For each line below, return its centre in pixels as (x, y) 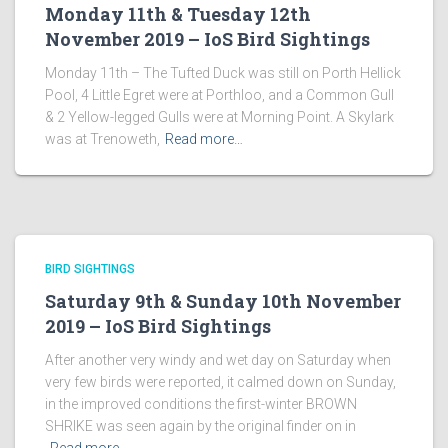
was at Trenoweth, (102, 139)
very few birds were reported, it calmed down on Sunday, (220, 382)
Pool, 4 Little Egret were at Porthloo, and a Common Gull (219, 95)
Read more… (204, 139)
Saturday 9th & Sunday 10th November (223, 301)
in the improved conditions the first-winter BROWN (201, 404)
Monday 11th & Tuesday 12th (178, 14)
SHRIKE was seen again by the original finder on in (200, 426)
